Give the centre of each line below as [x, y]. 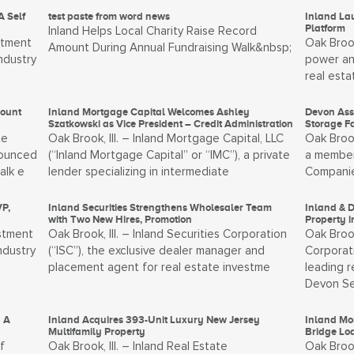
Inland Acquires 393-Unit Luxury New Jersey [154, 320]
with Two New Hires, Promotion [121, 219]
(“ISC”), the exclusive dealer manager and [157, 251]
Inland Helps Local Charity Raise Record [153, 31]
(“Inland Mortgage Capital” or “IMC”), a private [169, 155]
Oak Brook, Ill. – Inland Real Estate [138, 346]
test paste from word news [109, 16]
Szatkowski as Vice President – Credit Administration [171, 124]
